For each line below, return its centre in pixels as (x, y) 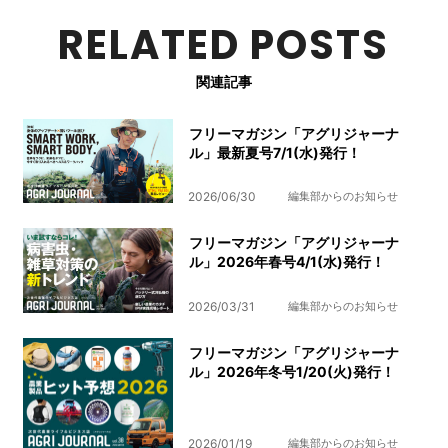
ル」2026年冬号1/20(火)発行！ (292, 371)
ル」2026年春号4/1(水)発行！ (287, 262)
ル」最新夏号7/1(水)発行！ (275, 152)
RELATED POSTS (224, 45)
